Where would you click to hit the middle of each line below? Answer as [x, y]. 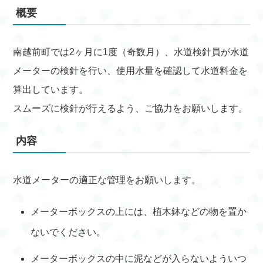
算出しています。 [51, 90]
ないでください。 [68, 232]
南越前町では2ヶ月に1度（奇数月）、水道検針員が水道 [131, 52]
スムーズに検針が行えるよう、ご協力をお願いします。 [131, 108]
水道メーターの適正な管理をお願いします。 [107, 180]
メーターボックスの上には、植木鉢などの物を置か [139, 212]
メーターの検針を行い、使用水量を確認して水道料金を [131, 71]
